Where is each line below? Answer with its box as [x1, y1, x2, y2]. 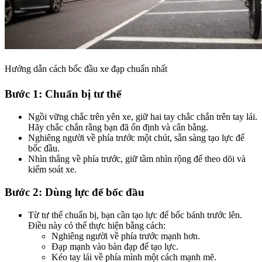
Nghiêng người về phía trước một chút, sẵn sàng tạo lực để [28, 133, 244, 143]
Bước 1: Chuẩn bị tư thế [5, 88, 121, 101]
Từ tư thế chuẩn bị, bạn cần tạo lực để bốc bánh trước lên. [28, 209, 242, 220]
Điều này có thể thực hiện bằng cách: [28, 220, 166, 230]
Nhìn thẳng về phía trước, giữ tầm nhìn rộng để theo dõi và [28, 154, 246, 164]
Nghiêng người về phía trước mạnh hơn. [51, 230, 200, 241]
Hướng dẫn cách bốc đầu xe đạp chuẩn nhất [5, 63, 167, 74]
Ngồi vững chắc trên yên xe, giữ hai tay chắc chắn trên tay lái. [28, 112, 257, 122]
